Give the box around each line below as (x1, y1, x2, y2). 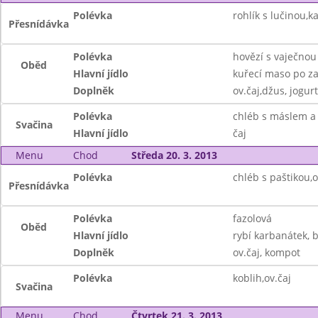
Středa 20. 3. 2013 (131, 148, 217, 162)
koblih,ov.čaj (232, 271, 291, 285)
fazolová (232, 212, 272, 225)
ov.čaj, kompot (232, 246, 300, 259)
